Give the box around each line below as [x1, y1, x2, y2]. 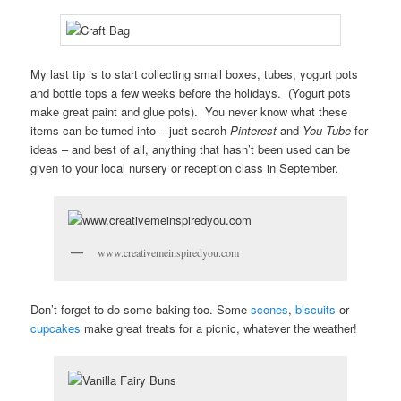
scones [251, 300, 289, 318]
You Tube [303, 122, 352, 140]
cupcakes [30, 319, 81, 337]
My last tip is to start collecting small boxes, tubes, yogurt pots [30, 65, 359, 83]
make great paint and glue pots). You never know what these [30, 103, 348, 121]
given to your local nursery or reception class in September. [30, 159, 339, 177]
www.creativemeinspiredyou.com [98, 245, 239, 260]
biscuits [295, 300, 337, 318]
